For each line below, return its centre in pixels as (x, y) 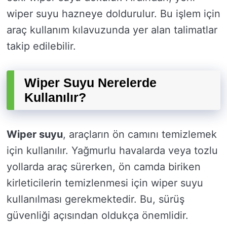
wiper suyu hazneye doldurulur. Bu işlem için (113, 14)
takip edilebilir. (41, 46)
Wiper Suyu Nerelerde (90, 83)
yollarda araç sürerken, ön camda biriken (104, 167)
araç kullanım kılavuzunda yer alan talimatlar (112, 30)
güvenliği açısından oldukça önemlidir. (98, 216)
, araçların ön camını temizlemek (140, 135)
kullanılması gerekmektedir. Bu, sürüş (96, 199)
